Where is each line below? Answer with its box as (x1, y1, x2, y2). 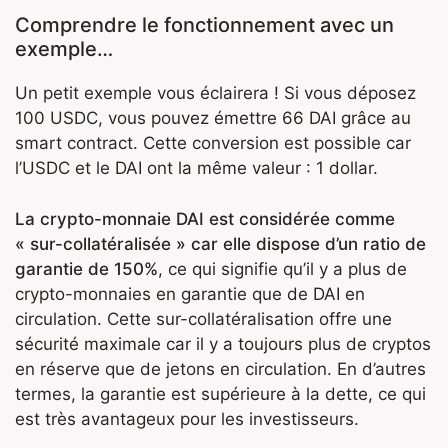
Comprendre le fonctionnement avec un (15, 13, 394, 38)
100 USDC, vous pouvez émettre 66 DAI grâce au (15, 108, 411, 129)
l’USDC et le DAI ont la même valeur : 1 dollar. (15, 158, 378, 179)
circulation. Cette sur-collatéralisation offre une (15, 308, 392, 329)
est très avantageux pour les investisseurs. (15, 408, 359, 429)
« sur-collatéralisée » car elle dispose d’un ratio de (15, 233, 426, 254)
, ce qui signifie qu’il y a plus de (158, 258, 407, 279)
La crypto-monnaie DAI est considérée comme (15, 208, 395, 229)
